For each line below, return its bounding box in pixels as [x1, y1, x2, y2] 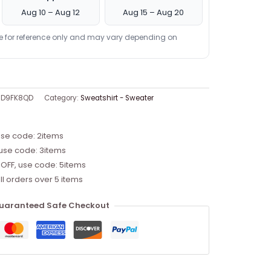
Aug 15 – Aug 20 [123, 6, 184, 18]
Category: [44, 93, 80, 103]
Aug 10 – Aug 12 [21, 6, 80, 18]
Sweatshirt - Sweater [80, 93, 154, 103]
